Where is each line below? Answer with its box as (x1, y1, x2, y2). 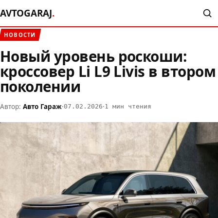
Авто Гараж (23, 102, 62, 111)
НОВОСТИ (4, 31, 36, 38)
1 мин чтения (105, 103, 151, 110)
